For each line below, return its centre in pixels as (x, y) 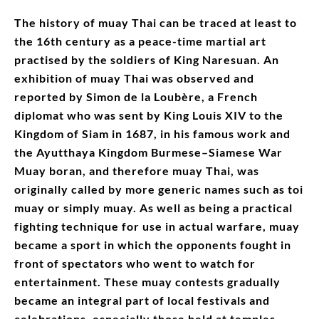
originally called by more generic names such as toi (159, 189)
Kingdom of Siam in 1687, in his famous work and (152, 133)
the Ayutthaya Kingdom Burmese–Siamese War (148, 152)
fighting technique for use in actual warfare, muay (157, 226)
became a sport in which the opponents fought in (153, 244)
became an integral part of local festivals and (142, 300)
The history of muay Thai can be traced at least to (156, 22)
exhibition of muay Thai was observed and (134, 78)
